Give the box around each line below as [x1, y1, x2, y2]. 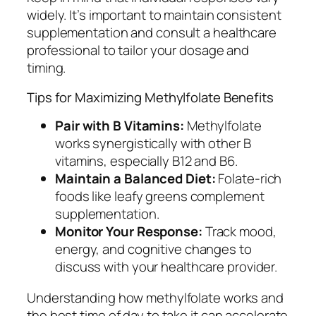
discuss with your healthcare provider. [55, 257, 278, 276]
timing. [27, 59, 66, 78]
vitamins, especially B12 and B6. [55, 152, 238, 171]
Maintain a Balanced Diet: [55, 169, 216, 188]
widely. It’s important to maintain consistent [27, 6, 281, 25]
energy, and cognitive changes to [55, 240, 252, 259]
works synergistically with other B [55, 134, 251, 153]
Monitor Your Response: [55, 222, 202, 241]
